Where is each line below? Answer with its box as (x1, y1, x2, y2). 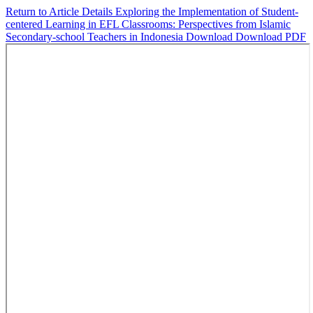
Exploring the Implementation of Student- (115, 6, 298, 17)
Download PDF (235, 31, 306, 43)
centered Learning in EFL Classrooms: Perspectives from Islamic (6, 18, 291, 30)
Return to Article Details (6, 6, 115, 17)
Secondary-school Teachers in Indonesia (6, 31, 186, 43)
